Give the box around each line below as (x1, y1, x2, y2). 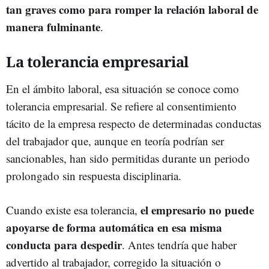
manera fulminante (6, 18, 100, 35)
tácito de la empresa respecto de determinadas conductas (6, 115, 261, 131)
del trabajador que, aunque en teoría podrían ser (6, 133, 224, 148)
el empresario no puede (141, 201, 254, 218)
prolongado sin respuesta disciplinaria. (6, 168, 181, 183)
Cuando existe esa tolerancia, (6, 202, 141, 217)
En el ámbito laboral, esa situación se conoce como (6, 80, 239, 96)
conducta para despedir (6, 236, 122, 253)
